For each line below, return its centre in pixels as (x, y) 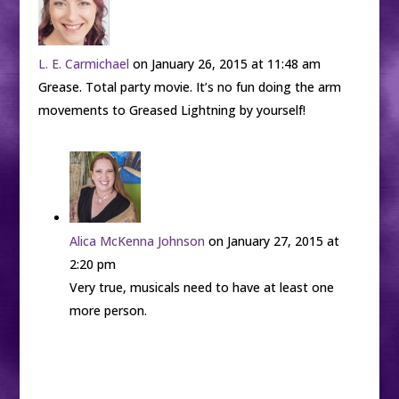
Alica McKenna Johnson (137, 241)
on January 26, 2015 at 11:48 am (226, 64)
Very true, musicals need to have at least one (201, 287)
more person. (108, 310)
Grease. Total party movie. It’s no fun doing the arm (189, 87)
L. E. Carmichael (83, 64)
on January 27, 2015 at (273, 241)
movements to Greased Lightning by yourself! (171, 110)
